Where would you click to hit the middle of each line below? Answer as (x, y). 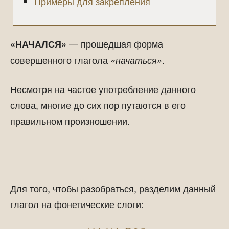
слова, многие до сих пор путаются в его (98, 105)
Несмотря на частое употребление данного (103, 89)
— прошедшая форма (115, 43)
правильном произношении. (70, 121)
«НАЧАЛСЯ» (38, 44)
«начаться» (136, 60)
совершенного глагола (60, 60)
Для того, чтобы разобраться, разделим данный (113, 188)
